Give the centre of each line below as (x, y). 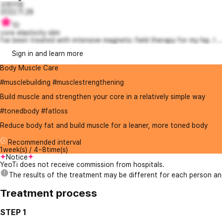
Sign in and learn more (48, 54)
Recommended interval (45, 142)
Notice (17, 157)
